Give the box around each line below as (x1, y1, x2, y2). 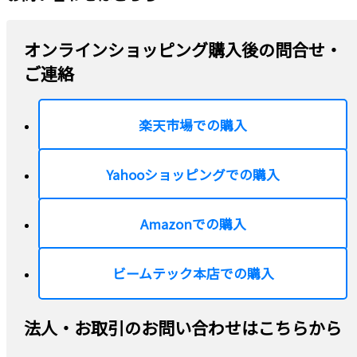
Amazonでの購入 (139, 214, 246, 233)
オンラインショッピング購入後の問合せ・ (24, 37, 342, 61)
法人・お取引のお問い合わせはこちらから (24, 316, 342, 339)
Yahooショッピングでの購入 (106, 165, 280, 184)
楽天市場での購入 (139, 116, 248, 135)
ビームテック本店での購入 (112, 264, 274, 283)
